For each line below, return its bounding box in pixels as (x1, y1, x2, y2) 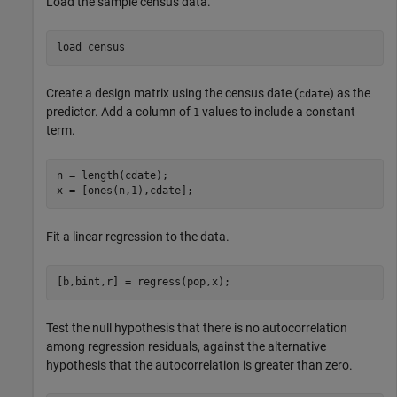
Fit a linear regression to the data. (46, 229, 230, 244)
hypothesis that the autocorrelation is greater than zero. (46, 357, 353, 372)
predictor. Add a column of (46, 104, 193, 119)
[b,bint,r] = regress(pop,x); (56, 276, 230, 288)
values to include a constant (199, 104, 355, 119)
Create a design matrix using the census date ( (46, 85, 299, 100)
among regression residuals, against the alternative (46, 339, 326, 354)
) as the (330, 85, 370, 100)
